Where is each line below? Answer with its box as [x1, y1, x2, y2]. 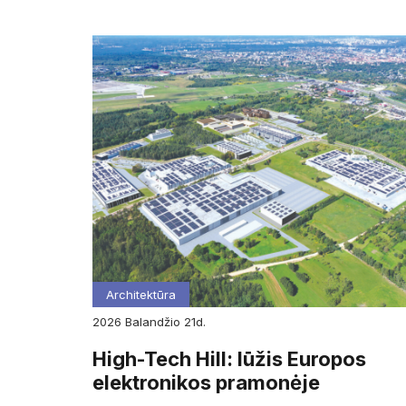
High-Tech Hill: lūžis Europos [92, 347, 366, 372]
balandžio [132, 314, 184, 329]
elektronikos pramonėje [92, 371, 320, 395]
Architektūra [106, 287, 176, 302]
